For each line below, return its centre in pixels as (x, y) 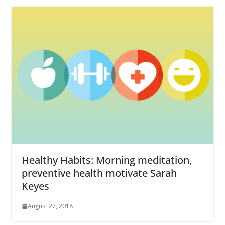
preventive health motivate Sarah (99, 173)
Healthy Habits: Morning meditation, (106, 160)
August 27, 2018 (50, 206)
